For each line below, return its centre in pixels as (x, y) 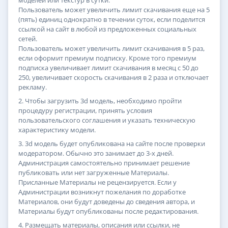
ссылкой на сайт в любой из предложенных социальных (107, 29)
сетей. (28, 39)
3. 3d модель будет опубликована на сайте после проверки (112, 144)
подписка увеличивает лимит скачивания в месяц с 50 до (108, 68)
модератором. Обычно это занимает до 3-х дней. (96, 153)
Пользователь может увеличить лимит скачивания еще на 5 (114, 10)
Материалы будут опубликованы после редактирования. (108, 211)
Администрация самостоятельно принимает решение (104, 163)
